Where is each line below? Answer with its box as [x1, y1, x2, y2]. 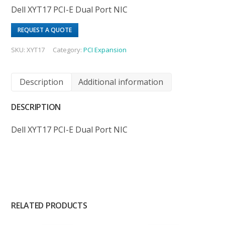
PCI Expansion [83, 45, 127, 54]
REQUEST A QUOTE [18, 25, 72, 34]
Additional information [78, 76, 164, 87]
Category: [53, 45, 84, 54]
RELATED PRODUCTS [11, 199, 87, 211]
